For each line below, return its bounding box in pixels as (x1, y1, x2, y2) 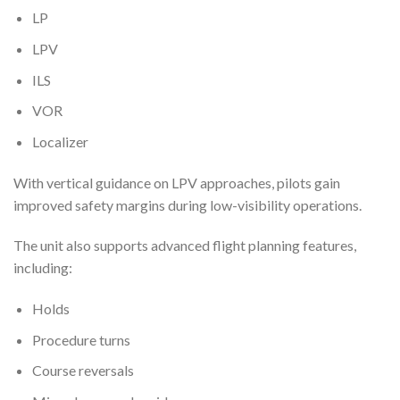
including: (13, 259, 72, 277)
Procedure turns (31, 330, 130, 348)
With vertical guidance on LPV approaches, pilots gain (13, 173, 340, 191)
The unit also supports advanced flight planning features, (13, 237, 356, 254)
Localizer (31, 132, 88, 150)
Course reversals (31, 362, 134, 379)
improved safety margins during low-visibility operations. (13, 196, 362, 213)
